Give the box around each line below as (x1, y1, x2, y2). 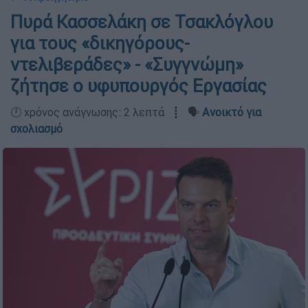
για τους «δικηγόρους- (10, 32, 190, 54)
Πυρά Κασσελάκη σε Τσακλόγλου (10, 11, 273, 33)
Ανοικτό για (202, 105, 261, 119)
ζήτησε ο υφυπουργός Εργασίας (10, 75, 267, 97)
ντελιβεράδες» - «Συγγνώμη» (10, 54, 243, 76)
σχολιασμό (10, 122, 63, 135)
